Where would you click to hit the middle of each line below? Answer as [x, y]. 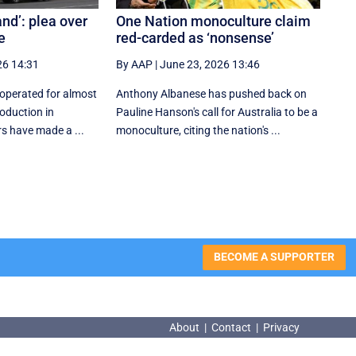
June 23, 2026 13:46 [210, 64]
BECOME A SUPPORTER [274, 257]
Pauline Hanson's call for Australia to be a [217, 112]
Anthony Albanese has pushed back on [212, 93]
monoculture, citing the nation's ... [199, 130]
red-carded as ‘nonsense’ [195, 37]
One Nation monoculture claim [214, 21]
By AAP [135, 64]
